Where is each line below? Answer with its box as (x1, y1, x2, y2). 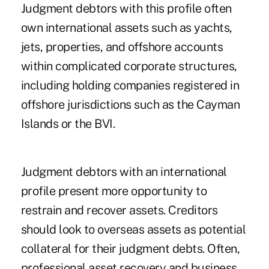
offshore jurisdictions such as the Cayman (20, 97, 240, 112)
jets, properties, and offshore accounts (20, 40, 223, 55)
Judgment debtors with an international (20, 165, 227, 180)
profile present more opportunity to (20, 184, 207, 199)
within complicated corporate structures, (20, 59, 237, 74)
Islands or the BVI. (20, 116, 115, 131)
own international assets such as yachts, (20, 20, 232, 35)
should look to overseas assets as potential (20, 222, 246, 237)
